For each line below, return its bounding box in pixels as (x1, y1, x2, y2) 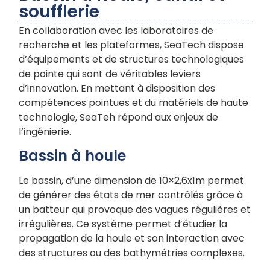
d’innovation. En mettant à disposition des (19, 81, 216, 96)
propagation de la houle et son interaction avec (19, 231, 245, 245)
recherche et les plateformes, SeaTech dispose (19, 38, 245, 52)
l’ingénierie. (19, 125, 72, 139)
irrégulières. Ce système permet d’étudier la (19, 216, 228, 231)
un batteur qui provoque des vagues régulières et (19, 202, 251, 216)
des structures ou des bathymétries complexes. (19, 245, 245, 260)
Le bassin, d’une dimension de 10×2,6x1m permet (19, 173, 245, 187)
